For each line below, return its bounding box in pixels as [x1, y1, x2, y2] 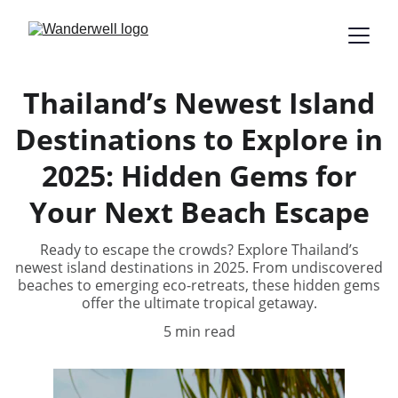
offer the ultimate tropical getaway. [81, 293, 317, 313]
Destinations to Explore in [15, 120, 383, 158]
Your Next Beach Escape [28, 193, 370, 231]
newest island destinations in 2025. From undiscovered [15, 258, 383, 277]
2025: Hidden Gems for [41, 156, 357, 195]
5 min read [163, 322, 235, 341]
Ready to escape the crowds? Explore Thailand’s [39, 240, 359, 259]
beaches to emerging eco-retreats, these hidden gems [18, 275, 380, 295]
